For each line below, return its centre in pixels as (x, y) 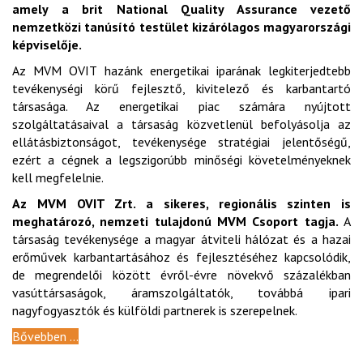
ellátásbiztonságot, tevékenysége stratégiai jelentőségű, (181, 141)
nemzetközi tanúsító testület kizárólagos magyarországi (181, 26)
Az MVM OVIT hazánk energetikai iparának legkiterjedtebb (181, 70)
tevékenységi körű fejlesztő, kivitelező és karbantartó (181, 88)
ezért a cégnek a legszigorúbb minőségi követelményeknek (181, 159)
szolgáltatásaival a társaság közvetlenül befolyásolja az (181, 124)
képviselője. (47, 44)
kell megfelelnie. (58, 177)
